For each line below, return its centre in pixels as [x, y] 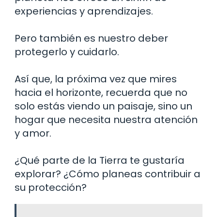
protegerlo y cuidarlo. [67, 52]
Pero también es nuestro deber [91, 38]
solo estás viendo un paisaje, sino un [103, 106]
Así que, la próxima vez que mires [96, 79]
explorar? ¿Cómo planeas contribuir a [108, 174]
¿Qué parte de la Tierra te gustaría [100, 160]
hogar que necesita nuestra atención [106, 119]
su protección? [51, 187]
